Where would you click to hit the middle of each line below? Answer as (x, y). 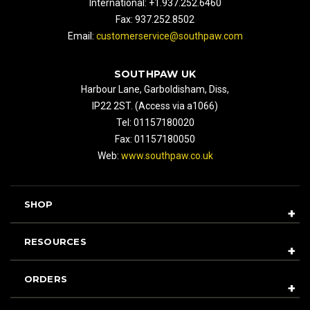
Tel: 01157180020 (155, 122)
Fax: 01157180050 (155, 139)
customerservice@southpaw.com (169, 36)
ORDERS (45, 279)
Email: (82, 36)
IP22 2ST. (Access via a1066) (155, 106)
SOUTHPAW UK (155, 74)
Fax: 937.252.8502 (155, 19)
